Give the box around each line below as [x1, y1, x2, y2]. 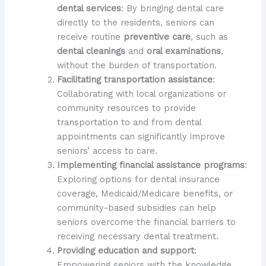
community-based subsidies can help [56, 202, 216, 213]
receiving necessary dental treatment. [56, 230, 218, 242]
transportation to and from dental [56, 116, 201, 128]
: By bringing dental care [121, 2, 224, 14]
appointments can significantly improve [56, 131, 225, 142]
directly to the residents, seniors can [56, 17, 214, 28]
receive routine [56, 31, 123, 42]
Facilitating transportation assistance [56, 74, 213, 85]
